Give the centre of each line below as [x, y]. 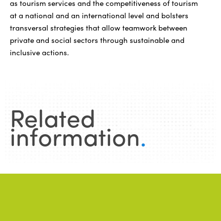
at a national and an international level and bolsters [99, 15]
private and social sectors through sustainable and [97, 40]
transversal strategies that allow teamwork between [99, 27]
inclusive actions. [39, 52]
